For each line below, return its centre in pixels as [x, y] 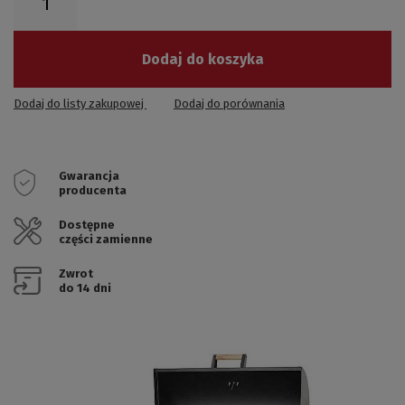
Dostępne [87, 224]
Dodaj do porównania [229, 104]
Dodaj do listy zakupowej [80, 104]
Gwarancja [89, 175]
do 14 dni [85, 287]
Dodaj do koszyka [202, 60]
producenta [93, 190]
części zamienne [106, 239]
